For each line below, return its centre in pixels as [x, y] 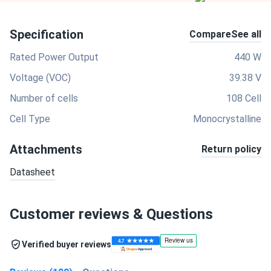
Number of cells [44, 98]
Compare [210, 34]
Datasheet [32, 172]
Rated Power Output [54, 57]
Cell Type [30, 119]
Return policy [231, 149]
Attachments [46, 149]
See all [246, 34]
